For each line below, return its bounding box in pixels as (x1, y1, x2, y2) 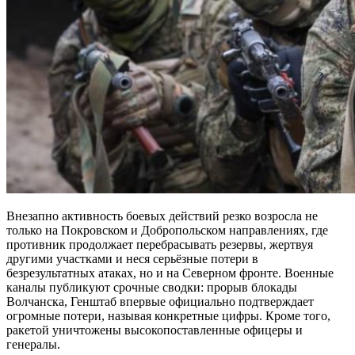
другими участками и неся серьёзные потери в (6, 251, 258, 265)
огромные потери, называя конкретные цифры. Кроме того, (6, 308, 330, 323)
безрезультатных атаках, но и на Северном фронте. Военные (6, 265, 334, 280)
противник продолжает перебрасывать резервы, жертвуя (6, 237, 313, 251)
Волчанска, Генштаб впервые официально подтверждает (6, 294, 314, 308)
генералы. (6, 337, 60, 351)
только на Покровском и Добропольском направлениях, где (6, 223, 328, 237)
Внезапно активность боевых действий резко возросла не (6, 208, 318, 223)
